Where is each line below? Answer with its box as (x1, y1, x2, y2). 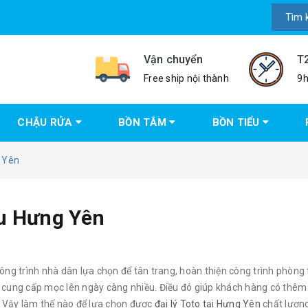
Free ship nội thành (144, 73, 229, 84)
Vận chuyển (144, 53, 203, 66)
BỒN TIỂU (212, 116, 263, 129)
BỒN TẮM (118, 116, 169, 129)
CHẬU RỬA (17, 116, 76, 129)
